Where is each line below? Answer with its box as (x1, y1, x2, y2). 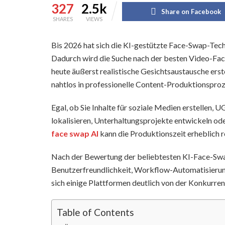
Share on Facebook (161, 7, 221, 16)
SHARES (52, 15, 73, 22)
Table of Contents (57, 206, 134, 218)
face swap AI (51, 128, 98, 138)
